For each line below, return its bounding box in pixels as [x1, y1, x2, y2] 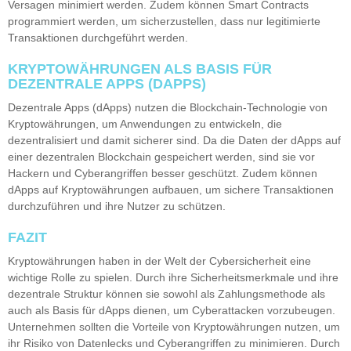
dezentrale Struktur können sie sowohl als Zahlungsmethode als [8, 287, 325, 300]
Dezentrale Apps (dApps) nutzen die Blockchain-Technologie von [8, 100, 327, 114]
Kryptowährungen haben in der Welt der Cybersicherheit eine [8, 254, 311, 267]
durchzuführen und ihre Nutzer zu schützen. [8, 199, 226, 212]
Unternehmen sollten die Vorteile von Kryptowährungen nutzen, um [8, 320, 340, 333]
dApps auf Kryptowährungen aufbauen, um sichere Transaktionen [8, 183, 334, 196]
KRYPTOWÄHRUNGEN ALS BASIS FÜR [8, 60, 272, 77]
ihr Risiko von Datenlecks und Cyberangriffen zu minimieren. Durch [8, 336, 340, 349]
